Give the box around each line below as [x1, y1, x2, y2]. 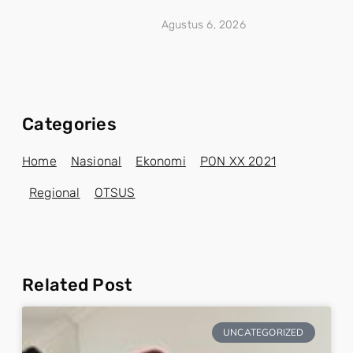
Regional [29, 184, 80, 200]
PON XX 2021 [199, 153, 277, 169]
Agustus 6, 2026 [161, 17, 246, 32]
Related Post [22, 273, 132, 295]
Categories [22, 113, 117, 135]
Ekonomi [136, 153, 186, 169]
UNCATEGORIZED [223, 326, 304, 340]
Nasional [70, 153, 122, 169]
